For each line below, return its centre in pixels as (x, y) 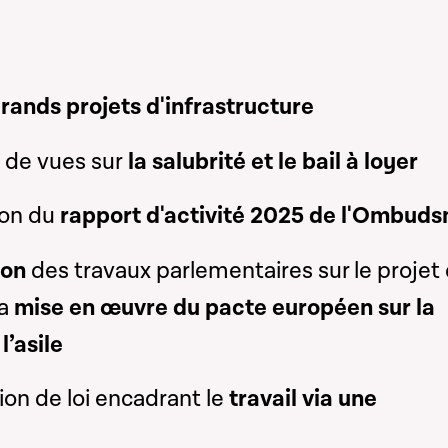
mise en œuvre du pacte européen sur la (224, 307)
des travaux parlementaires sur (192, 270)
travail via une (300, 399)
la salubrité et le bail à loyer (270, 161)
